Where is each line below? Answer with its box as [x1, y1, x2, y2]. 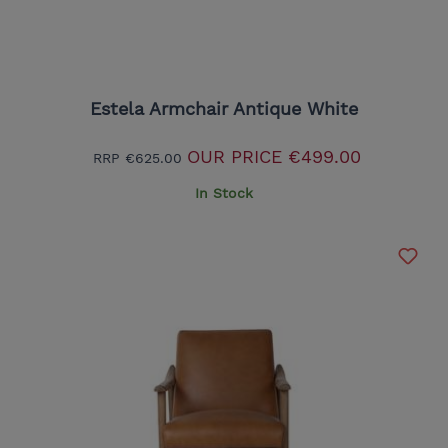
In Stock [195, 184, 253, 201]
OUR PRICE [186, 145, 282, 167]
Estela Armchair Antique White [90, 97, 358, 119]
